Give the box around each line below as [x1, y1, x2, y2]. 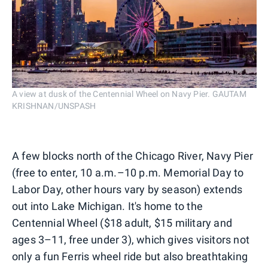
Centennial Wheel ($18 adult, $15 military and [12, 217, 233, 230]
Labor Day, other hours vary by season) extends [12, 183, 243, 196]
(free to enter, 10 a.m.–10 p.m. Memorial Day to [12, 166, 244, 179]
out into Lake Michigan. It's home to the [12, 200, 203, 213]
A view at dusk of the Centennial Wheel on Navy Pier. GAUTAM [12, 89, 246, 99]
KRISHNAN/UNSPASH [12, 101, 96, 111]
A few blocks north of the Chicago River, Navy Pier [12, 150, 254, 163]
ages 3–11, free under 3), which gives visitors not [12, 233, 250, 246]
